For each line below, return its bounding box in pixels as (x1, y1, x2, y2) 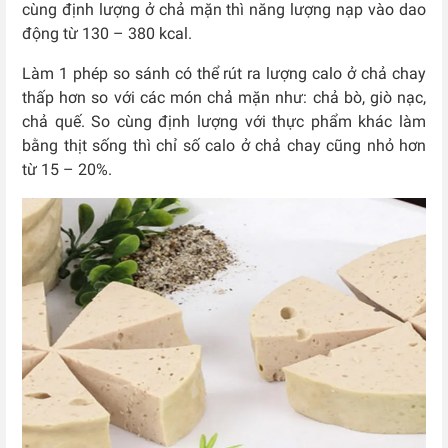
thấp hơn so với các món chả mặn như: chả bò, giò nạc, (22, 88, 426, 108)
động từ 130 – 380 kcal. (22, 24, 196, 44)
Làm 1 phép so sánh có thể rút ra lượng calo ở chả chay (22, 64, 426, 84)
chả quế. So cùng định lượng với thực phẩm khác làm (22, 112, 426, 132)
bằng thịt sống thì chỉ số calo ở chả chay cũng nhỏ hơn (22, 136, 426, 156)
